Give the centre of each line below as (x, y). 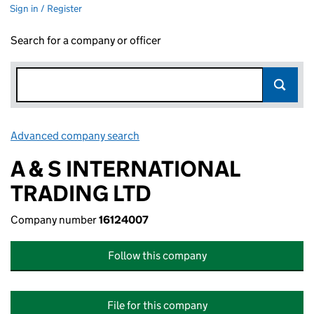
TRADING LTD (81, 193)
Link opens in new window (204, 136)
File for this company (157, 305)
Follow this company (157, 255)
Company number (55, 220)
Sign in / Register (46, 8)
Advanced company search (75, 136)
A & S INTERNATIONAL (125, 169)
